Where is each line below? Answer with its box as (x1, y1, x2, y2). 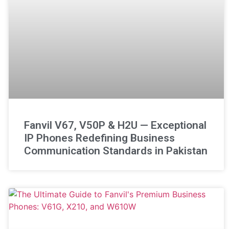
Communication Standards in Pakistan (24, 144, 208, 157)
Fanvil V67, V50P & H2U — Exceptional (24, 119, 207, 131)
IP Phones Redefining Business (24, 131, 175, 144)
